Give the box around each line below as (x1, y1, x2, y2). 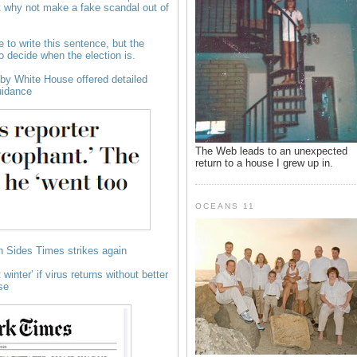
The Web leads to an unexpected (195, 144, 347, 157)
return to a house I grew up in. (195, 156, 333, 169)
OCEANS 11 (195, 201, 256, 210)
